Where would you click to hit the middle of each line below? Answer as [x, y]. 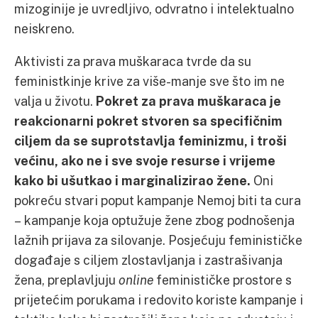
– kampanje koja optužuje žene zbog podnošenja [154, 220]
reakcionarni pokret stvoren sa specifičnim [148, 121]
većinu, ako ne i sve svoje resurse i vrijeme [145, 160]
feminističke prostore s [224, 280]
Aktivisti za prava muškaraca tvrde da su [133, 61]
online [137, 280]
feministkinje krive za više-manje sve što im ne [149, 81]
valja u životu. [55, 101]
